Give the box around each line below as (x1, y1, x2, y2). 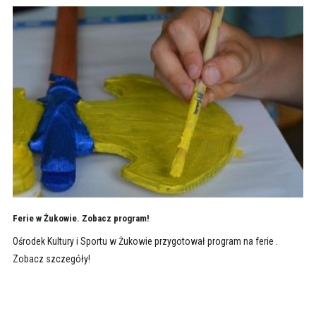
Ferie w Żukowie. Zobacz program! (12, 213, 150, 224)
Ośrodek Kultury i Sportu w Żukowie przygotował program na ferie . (12, 236, 278, 248)
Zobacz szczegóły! (12, 253, 90, 265)
